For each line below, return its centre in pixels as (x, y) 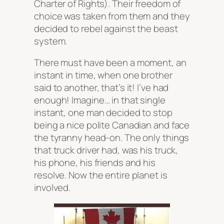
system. (51, 41)
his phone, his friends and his (95, 163)
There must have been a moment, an (110, 63)
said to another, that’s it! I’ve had (101, 88)
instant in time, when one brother (103, 75)
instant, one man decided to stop (103, 113)
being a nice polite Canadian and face (112, 125)
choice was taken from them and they (112, 16)
